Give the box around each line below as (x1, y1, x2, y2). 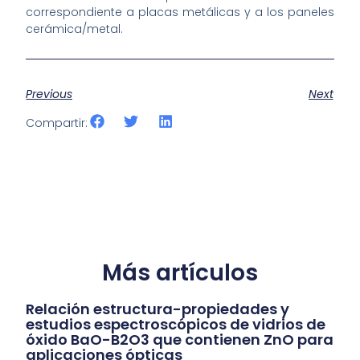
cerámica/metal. (26, 21, 124, 38)
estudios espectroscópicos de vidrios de (26, 314, 326, 335)
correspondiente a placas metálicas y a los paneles (26, 4, 334, 21)
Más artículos (101, 257, 258, 289)
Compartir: (26, 115, 88, 132)
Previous (26, 85, 73, 102)
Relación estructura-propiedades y (26, 299, 290, 320)
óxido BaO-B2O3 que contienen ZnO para (26, 329, 334, 350)
